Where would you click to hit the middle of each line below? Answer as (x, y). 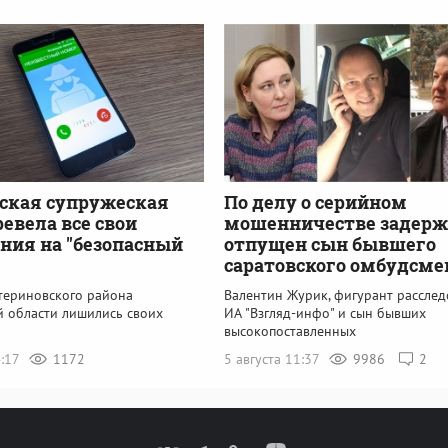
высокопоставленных (290, 330)
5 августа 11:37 (273, 358)
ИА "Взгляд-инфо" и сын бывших (325, 312)
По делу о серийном (315, 201)
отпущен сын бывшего (330, 243)
